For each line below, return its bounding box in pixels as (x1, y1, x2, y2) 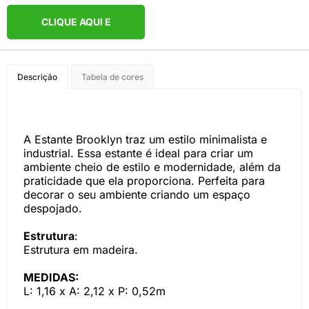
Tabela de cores (81, 72, 143, 82)
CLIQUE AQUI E (41, 16, 111, 28)
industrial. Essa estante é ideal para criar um (23, 146, 253, 160)
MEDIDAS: (23, 270, 79, 284)
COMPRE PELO (41, 50, 111, 62)
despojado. (23, 201, 82, 215)
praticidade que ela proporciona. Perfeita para (23, 174, 265, 188)
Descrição (17, 72, 57, 82)
